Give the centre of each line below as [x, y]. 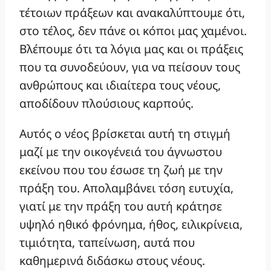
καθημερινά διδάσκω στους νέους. [112, 260]
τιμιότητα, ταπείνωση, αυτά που [107, 242]
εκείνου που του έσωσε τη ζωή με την [121, 169]
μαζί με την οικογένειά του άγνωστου [121, 151]
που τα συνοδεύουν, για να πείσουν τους [130, 67]
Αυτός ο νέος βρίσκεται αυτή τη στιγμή [125, 133]
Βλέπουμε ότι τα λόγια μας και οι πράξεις [131, 49]
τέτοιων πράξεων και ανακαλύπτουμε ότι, [132, 13]
